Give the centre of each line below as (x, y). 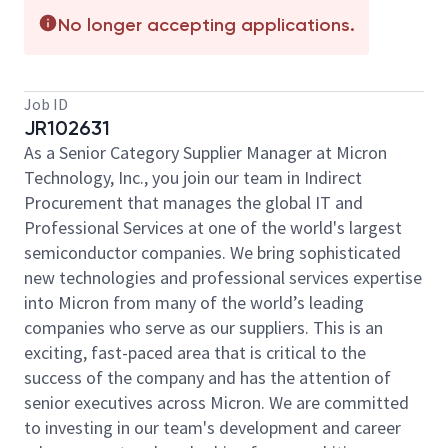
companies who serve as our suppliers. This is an (203, 327)
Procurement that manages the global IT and (193, 202)
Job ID (46, 104)
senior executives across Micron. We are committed (216, 402)
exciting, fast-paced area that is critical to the (195, 352)
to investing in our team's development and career (212, 427)
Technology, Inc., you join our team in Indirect (193, 177)
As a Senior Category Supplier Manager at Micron (205, 152)
